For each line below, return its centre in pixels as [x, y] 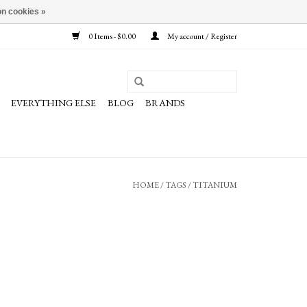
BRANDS [165, 103]
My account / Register [201, 36]
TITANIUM [215, 185]
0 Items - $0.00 [112, 36]
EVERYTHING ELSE [53, 103]
